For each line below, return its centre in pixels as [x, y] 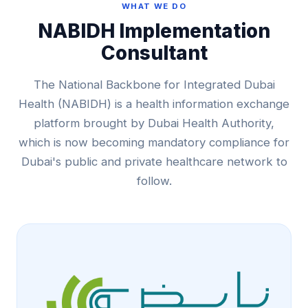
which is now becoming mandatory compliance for [154, 142]
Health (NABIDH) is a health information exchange [154, 104]
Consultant [154, 53]
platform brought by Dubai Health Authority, [154, 123]
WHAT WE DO [154, 6]
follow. [154, 181]
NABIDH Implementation [154, 31]
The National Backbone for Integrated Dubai [154, 85]
